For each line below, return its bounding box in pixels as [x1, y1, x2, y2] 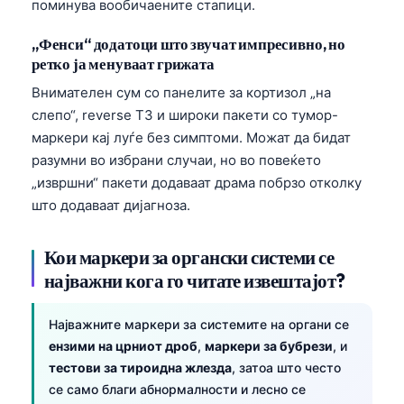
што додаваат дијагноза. [32, 196, 190, 214]
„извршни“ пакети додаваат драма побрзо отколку [32, 173, 362, 191]
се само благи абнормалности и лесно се [49, 381, 306, 397]
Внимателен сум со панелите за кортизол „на [32, 83, 331, 101]
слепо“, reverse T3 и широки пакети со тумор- [32, 106, 338, 124]
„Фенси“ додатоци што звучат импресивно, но [32, 33, 345, 53]
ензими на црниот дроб [49, 337, 197, 353]
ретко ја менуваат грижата [32, 53, 215, 73]
